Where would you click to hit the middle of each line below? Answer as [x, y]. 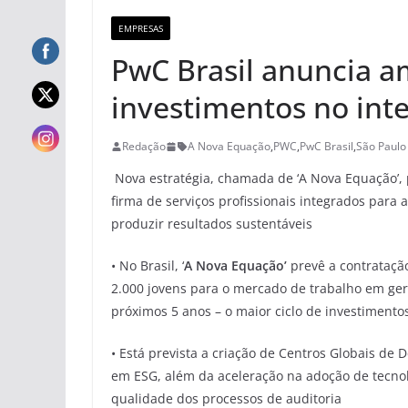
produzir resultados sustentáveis [212, 224]
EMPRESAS [141, 29]
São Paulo [381, 147]
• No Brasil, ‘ [148, 266]
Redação [144, 147]
